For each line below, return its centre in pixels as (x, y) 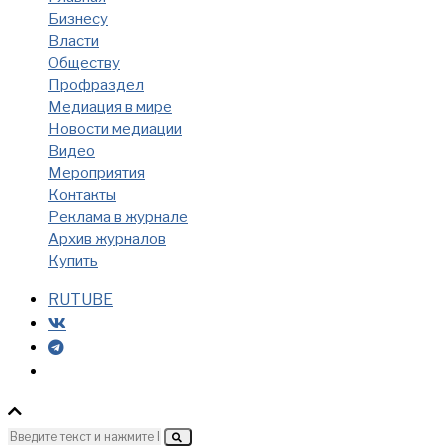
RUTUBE (80, 299)
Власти (73, 40)
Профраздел (96, 84)
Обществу (84, 62)
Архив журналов (107, 238)
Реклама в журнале (118, 216)
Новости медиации (115, 128)
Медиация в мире (110, 106)
